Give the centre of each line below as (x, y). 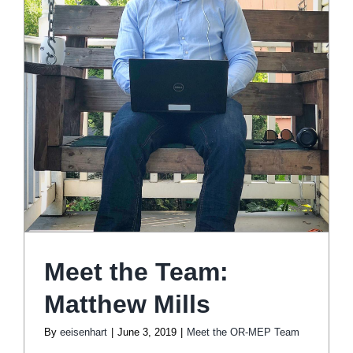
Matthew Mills (127, 304)
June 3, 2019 (147, 332)
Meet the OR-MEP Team (243, 332)
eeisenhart (84, 332)
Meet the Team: (136, 271)
